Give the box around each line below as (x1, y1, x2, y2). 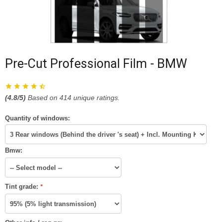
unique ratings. (71, 94, 120, 102)
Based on (28, 94, 59, 102)
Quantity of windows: (5, 114, 70, 122)
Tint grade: (5, 183, 40, 191)
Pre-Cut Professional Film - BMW (5, 56, 187, 71)
